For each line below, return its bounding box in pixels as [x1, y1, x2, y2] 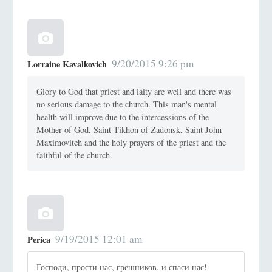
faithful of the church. [36, 149, 113, 161]
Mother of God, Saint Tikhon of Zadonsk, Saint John [36, 123, 222, 135]
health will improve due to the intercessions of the [36, 110, 209, 123]
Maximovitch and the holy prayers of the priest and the [36, 136, 226, 148]
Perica [27, 233, 50, 246]
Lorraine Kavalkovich [27, 58, 107, 71]
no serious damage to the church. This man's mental [36, 98, 217, 110]
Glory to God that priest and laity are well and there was [36, 85, 232, 97]
